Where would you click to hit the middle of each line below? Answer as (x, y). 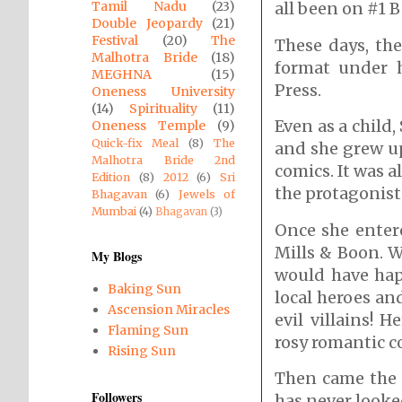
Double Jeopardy (147, 23)
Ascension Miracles (168, 309)
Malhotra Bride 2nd (163, 160)
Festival (115, 40)
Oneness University (163, 92)
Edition (111, 177)
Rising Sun (141, 350)
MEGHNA (122, 74)
